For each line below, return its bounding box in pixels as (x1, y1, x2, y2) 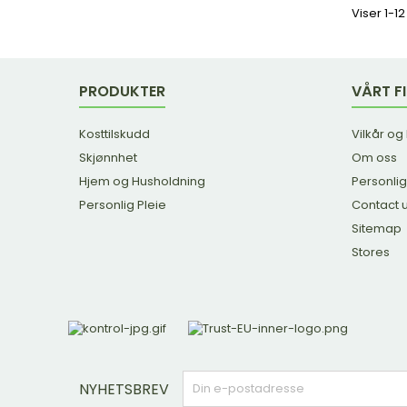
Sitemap (352, 219, 402, 237)
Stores (352, 243, 390, 261)
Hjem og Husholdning (79, 172, 205, 190)
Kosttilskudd (79, 124, 150, 143)
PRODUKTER (79, 80, 165, 102)
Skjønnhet (79, 148, 137, 166)
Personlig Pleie (79, 195, 166, 213)
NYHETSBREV (79, 378, 169, 400)
